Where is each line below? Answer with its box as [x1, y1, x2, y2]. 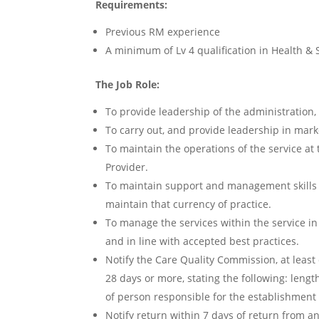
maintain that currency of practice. [105, 197, 272, 211]
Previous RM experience [105, 25, 221, 39]
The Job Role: [95, 78, 160, 92]
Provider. [105, 160, 149, 174]
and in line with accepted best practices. [105, 234, 300, 249]
